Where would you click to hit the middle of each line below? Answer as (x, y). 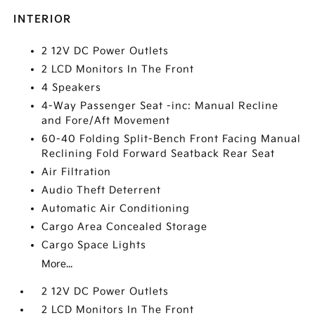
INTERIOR (43, 19)
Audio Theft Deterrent (102, 190)
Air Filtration (77, 172)
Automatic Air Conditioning (116, 208)
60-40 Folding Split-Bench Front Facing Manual (172, 139)
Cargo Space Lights (94, 245)
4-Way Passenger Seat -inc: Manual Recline (160, 105)
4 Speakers (72, 87)
